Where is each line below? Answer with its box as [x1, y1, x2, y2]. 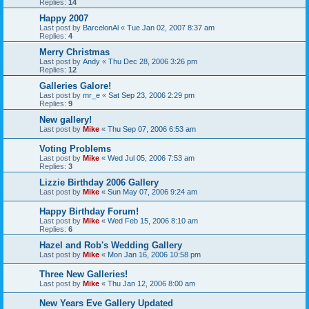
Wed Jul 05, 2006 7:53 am [108, 154, 195, 163]
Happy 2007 [39, 13, 88, 24]
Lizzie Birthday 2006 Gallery [39, 177, 159, 188]
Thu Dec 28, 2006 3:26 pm [108, 57, 197, 66]
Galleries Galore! [39, 81, 111, 92]
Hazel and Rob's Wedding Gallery [39, 240, 182, 251]
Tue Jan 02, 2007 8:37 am [127, 23, 215, 32]
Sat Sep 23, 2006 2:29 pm [108, 91, 195, 100]
